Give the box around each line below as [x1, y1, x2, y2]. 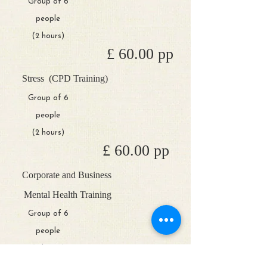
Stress [21, 73, 46, 83]
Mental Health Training [24, 190, 111, 200]
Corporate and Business [21, 170, 114, 180]
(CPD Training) [46, 73, 108, 83]
